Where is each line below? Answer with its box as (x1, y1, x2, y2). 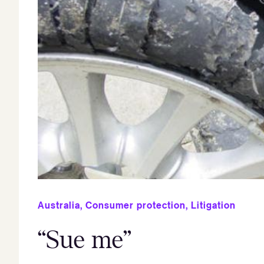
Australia (38, 198, 80, 212)
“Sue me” (38, 226, 132, 253)
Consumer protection (85, 198, 186, 212)
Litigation (191, 198, 236, 212)
